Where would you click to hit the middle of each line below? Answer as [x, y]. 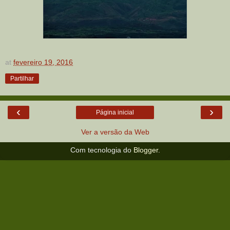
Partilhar [22, 78]
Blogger [146, 150]
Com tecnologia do [102, 150]
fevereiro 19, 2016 [43, 62]
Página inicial [115, 112]
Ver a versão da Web [115, 132]
